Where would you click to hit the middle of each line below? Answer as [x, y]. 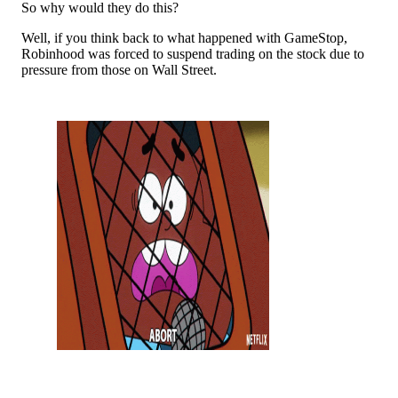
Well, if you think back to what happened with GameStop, [184, 37]
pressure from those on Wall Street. [119, 69]
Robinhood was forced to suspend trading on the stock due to [193, 53]
